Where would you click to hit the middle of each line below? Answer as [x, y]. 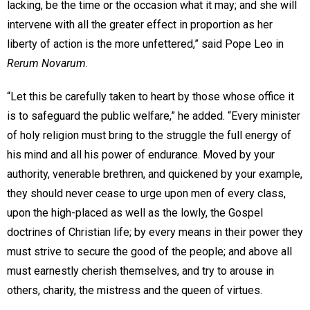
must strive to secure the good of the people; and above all [149, 251]
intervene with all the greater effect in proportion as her [140, 24]
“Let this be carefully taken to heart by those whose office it [151, 96]
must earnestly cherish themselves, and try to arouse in [140, 271]
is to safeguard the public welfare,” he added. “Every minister [154, 116]
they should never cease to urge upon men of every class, [146, 193]
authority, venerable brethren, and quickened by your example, [155, 174]
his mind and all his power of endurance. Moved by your [141, 154]
